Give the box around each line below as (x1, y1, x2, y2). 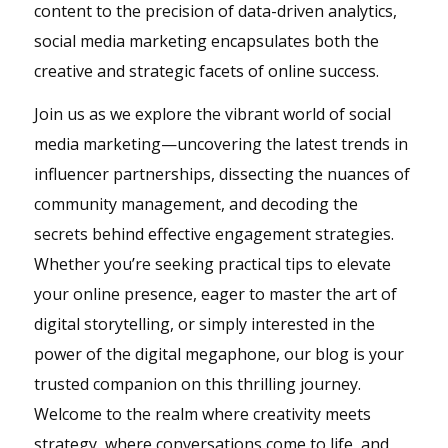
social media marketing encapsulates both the (33, 29, 379, 52)
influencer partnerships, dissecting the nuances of (33, 163, 410, 186)
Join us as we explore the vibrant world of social (33, 103, 391, 126)
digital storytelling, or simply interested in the (33, 313, 375, 336)
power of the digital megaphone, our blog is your (33, 343, 404, 366)
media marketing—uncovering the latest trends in (33, 133, 408, 156)
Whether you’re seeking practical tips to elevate (33, 253, 391, 276)
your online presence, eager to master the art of (33, 283, 397, 306)
